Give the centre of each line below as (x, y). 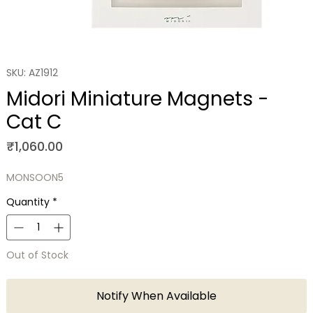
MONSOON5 (35, 178)
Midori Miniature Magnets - (137, 99)
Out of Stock (37, 255)
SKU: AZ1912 (32, 73)
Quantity (28, 202)
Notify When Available (156, 296)
